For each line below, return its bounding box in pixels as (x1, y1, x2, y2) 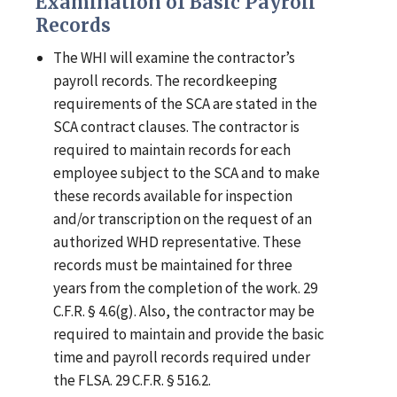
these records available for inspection (53, 186, 293, 206)
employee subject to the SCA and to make (53, 163, 321, 183)
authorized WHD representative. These (53, 232, 302, 253)
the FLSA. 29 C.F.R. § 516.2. (53, 370, 212, 391)
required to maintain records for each (53, 140, 292, 160)
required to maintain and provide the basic (53, 324, 325, 345)
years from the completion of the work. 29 (53, 278, 318, 299)
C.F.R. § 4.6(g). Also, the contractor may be (53, 301, 315, 322)
